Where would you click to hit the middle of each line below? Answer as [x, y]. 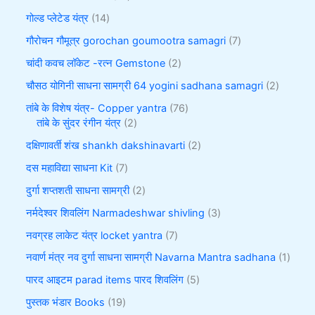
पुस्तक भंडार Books [66, 303]
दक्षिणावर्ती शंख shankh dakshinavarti [106, 145]
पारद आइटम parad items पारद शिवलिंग [105, 280]
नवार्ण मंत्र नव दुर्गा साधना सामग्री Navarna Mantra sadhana [151, 258]
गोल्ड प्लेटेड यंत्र [58, 19]
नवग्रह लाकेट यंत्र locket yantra [95, 235]
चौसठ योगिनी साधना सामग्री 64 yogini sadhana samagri [145, 85]
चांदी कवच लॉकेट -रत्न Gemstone [96, 63]
